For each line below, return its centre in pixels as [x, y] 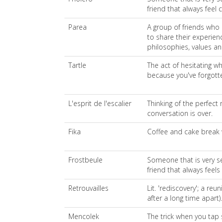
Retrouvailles [88, 188]
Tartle [77, 65]
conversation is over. [180, 113]
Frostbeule [85, 160]
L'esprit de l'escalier [100, 104]
